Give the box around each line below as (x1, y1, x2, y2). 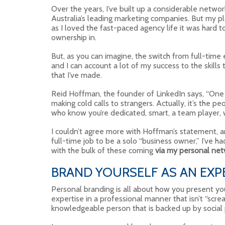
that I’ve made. (51, 70, 102, 80)
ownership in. (51, 33, 96, 42)
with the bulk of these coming (51, 146, 155, 155)
